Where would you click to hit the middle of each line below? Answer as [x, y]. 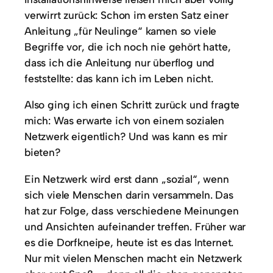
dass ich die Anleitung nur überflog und [120, 62]
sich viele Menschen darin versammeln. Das [129, 194]
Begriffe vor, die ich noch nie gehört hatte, [128, 46]
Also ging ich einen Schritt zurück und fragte [132, 105]
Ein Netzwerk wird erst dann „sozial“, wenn [127, 179]
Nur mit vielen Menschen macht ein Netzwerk [133, 258]
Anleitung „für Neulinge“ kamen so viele [121, 30]
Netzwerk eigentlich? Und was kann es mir [126, 136]
